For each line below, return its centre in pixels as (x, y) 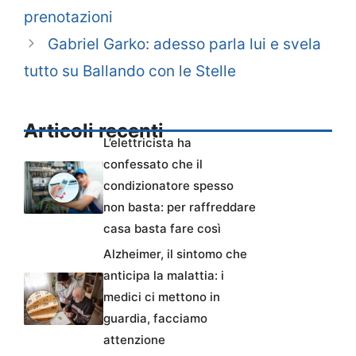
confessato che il (153, 164)
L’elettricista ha (147, 142)
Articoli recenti (94, 130)
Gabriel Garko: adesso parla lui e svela (185, 44)
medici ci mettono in (162, 296)
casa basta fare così (162, 228)
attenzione (134, 339)
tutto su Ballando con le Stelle (130, 71)
